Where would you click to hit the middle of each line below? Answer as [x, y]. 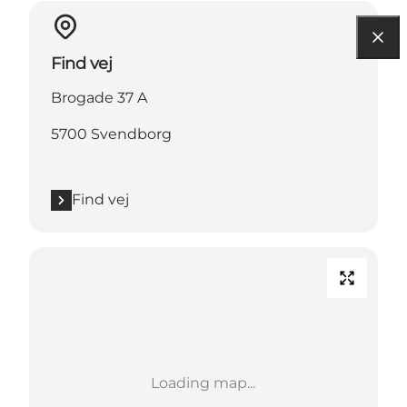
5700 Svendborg [111, 134]
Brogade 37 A [99, 98]
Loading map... [203, 383]
